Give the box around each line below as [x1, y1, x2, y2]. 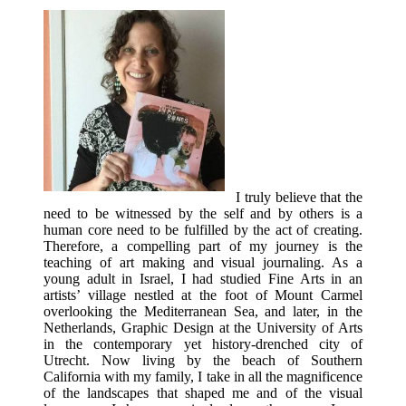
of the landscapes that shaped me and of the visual [43, 384, 362, 401]
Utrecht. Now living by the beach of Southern [43, 352, 362, 368]
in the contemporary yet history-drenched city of [43, 335, 362, 352]
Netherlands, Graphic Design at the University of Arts [43, 319, 362, 335]
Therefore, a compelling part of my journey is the [43, 237, 362, 254]
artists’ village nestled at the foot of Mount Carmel [43, 286, 362, 303]
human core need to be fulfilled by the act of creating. [43, 221, 362, 237]
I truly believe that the [236, 188, 362, 205]
